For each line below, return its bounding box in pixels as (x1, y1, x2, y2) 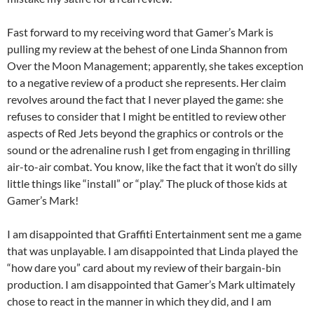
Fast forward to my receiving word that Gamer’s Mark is (7, 25, 273, 39)
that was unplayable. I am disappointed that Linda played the (7, 244, 298, 258)
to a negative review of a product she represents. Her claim (7, 76, 286, 90)
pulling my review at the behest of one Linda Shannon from (7, 42, 287, 56)
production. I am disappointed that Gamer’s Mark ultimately (7, 278, 295, 292)
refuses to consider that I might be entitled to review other (7, 109, 286, 123)
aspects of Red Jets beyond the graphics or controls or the (7, 126, 283, 140)
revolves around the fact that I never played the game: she (7, 93, 283, 107)
